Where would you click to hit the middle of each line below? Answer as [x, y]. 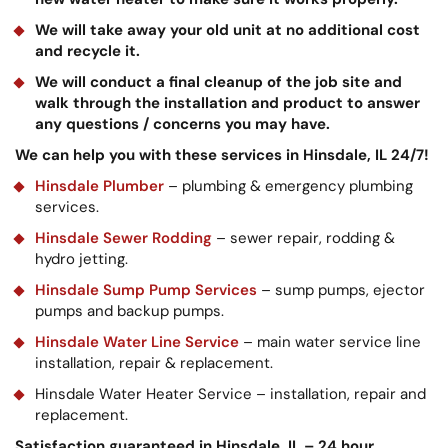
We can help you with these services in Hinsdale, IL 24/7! [222, 154]
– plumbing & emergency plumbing [288, 185]
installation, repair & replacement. [154, 362]
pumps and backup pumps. [129, 310]
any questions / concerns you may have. [182, 123]
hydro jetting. [81, 258]
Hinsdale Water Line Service [137, 341]
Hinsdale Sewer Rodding [123, 237]
